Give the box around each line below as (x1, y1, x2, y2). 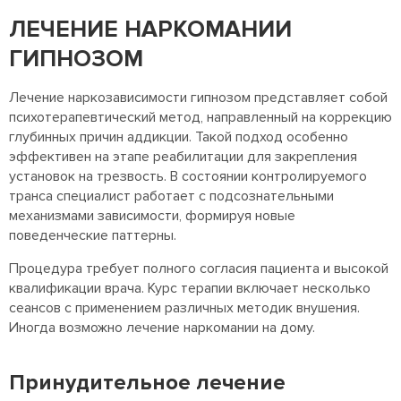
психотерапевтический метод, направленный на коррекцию (9, 108, 392, 127)
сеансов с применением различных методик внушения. (9, 299, 360, 318)
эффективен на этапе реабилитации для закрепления (9, 148, 357, 166)
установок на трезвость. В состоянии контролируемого (9, 167, 367, 186)
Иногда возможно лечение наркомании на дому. (9, 319, 315, 337)
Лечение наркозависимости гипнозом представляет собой (9, 89, 388, 107)
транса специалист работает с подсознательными (9, 187, 334, 206)
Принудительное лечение (9, 370, 286, 397)
